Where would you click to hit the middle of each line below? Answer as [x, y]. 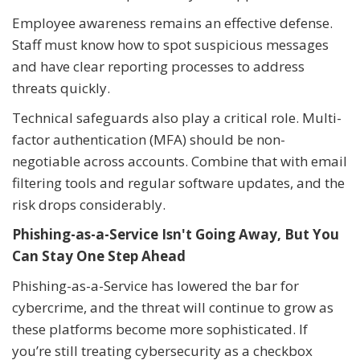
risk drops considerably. [89, 205]
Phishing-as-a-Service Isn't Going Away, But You [176, 235]
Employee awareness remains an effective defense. [172, 23]
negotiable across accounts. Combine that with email [180, 162]
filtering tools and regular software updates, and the [178, 183]
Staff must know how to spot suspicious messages [170, 45]
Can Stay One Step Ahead [99, 256]
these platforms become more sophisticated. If [160, 329]
